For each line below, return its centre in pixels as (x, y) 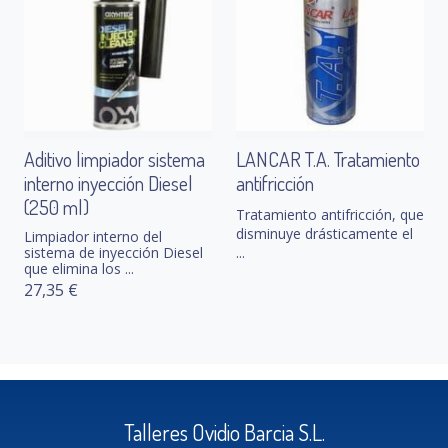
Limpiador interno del (93, 237)
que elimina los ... (79, 269)
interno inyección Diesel (108, 183)
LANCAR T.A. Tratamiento (328, 159)
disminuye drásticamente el (324, 234)
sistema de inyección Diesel (113, 253)
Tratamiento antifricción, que (330, 215)
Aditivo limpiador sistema (114, 159)
